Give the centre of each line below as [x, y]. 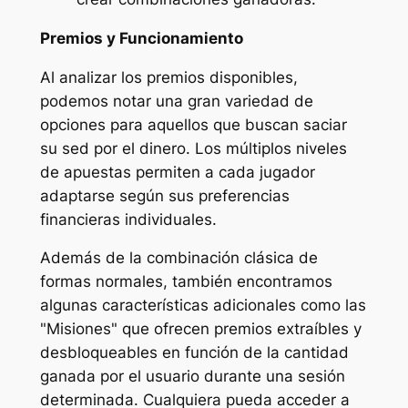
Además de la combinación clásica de [178, 258]
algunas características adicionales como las [203, 306]
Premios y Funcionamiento [141, 38]
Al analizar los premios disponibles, [168, 77]
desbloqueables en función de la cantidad [194, 353]
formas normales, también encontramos [186, 282]
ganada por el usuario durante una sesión [192, 377]
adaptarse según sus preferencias [164, 195]
